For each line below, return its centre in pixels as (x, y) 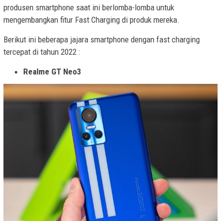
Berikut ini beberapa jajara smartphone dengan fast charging (102, 40)
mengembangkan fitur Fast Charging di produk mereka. (92, 20)
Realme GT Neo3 (52, 72)
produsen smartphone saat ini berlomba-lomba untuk (89, 8)
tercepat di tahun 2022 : (42, 52)
